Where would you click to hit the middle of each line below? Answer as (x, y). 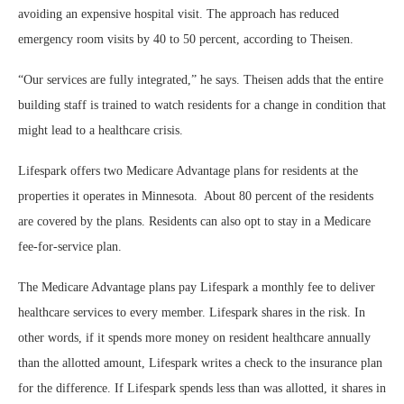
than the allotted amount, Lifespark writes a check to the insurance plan (200, 363)
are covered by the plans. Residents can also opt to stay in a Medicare (194, 221)
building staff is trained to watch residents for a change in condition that (202, 105)
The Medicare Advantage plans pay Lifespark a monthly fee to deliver (197, 287)
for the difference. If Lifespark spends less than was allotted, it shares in (202, 388)
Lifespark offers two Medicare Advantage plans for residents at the (188, 171)
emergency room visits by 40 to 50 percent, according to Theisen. (186, 39)
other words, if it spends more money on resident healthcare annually (194, 338)
